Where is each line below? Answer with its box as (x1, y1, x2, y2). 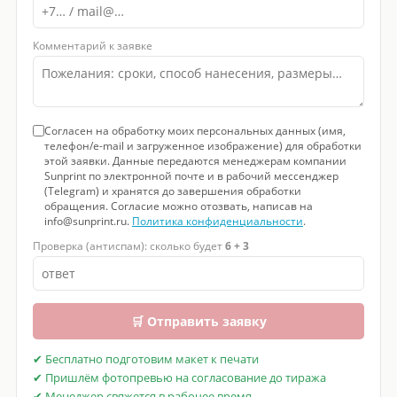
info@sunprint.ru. (43, 214, 132, 230)
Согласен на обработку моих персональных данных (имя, (43, 123, 346, 139)
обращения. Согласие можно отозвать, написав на (43, 198, 313, 214)
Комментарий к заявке (32, 38, 152, 54)
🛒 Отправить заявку (130, 313, 267, 331)
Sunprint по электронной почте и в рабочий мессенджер (43, 168, 339, 184)
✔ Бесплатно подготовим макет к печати (32, 352, 259, 368)
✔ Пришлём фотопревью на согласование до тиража (32, 370, 326, 386)
